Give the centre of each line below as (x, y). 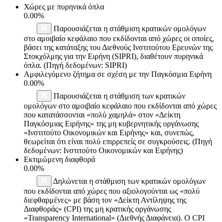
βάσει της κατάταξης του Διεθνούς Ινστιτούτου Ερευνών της (118, 47)
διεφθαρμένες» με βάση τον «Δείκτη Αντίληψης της (105, 200)
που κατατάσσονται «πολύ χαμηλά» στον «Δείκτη (102, 114)
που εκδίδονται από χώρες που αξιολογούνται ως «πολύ (112, 191)
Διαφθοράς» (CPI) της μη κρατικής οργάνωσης (97, 209)
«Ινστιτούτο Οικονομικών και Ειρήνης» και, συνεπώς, (109, 132)
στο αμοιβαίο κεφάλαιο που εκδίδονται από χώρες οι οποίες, (119, 38)
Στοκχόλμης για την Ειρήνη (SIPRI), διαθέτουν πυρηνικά (113, 56)
